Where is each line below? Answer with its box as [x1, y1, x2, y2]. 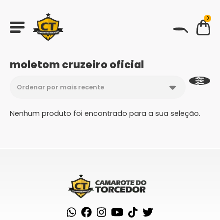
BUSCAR [37, 46, 56, 52]
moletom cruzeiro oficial [10, 57, 144, 72]
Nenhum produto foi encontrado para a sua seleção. [10, 109, 200, 118]
